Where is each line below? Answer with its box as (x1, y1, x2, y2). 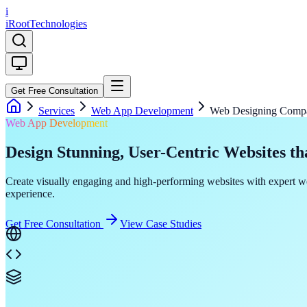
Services (38, 105, 75, 116)
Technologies (29, 18, 87, 29)
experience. (5, 187, 55, 199)
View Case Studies (120, 217, 201, 230)
